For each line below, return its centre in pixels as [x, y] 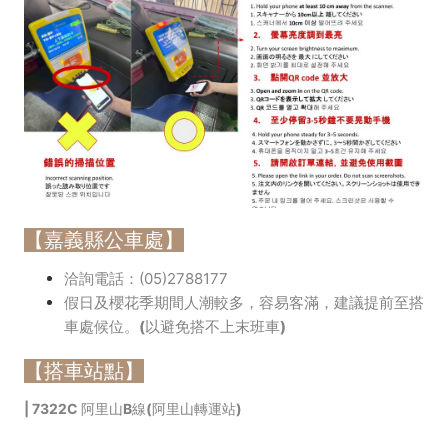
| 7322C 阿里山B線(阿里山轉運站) [133, 408]
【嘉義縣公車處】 [104, 239]
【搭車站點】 [84, 370]
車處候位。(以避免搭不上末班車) [175, 326]
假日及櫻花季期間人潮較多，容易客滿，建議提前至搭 [244, 302]
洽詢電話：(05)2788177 [146, 278]
